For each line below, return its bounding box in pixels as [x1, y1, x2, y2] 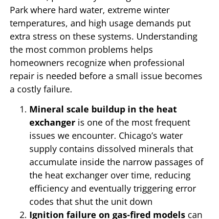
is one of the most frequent [75, 116, 190, 129]
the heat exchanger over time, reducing [29, 169, 191, 181]
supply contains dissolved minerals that [29, 143, 193, 155]
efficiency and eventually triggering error [29, 182, 196, 195]
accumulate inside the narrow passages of [29, 156, 203, 168]
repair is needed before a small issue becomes [10, 69, 202, 82]
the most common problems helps [10, 43, 153, 55]
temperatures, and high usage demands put [10, 17, 191, 29]
